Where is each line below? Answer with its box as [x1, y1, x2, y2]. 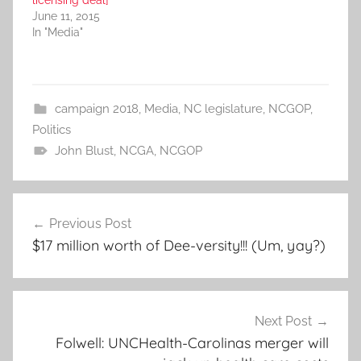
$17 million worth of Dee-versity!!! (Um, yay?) [32, 236, 326, 255]
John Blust [54, 143, 114, 159]
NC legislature [183, 102, 263, 117]
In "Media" [32, 26, 83, 39]
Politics [32, 122, 71, 138]
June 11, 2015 [32, 10, 100, 23]
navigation [12, 224, 118, 249]
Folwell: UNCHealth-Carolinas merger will [56, 333, 329, 352]
